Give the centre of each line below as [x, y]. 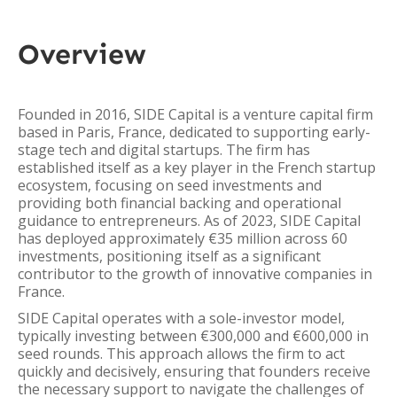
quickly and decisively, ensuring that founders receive [194, 371]
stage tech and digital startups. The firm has [164, 150]
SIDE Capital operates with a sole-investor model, [181, 318]
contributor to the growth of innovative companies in [195, 274]
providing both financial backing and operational [179, 203]
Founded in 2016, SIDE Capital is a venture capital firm [195, 114]
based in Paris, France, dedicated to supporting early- [194, 132]
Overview [82, 54]
